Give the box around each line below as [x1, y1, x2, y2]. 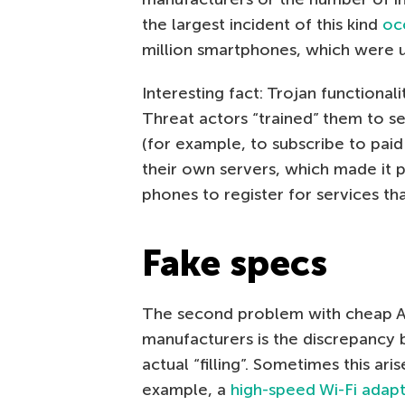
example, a [142, 380, 231, 400]
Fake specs [142, 241, 327, 286]
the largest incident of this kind [142, 14, 382, 35]
